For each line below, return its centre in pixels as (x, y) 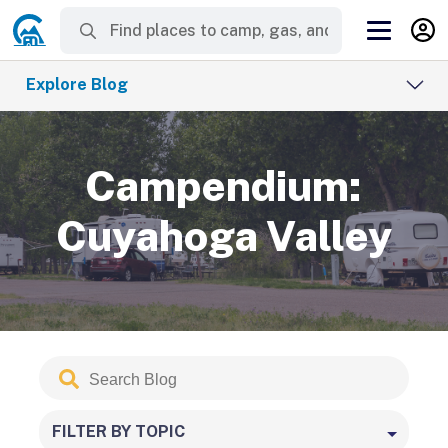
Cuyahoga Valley (223, 235)
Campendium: (224, 185)
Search (65, 364)
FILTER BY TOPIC (119, 431)
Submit (85, 363)
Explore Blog (77, 84)
